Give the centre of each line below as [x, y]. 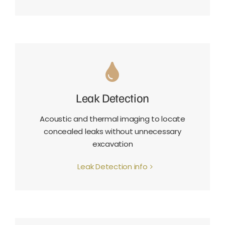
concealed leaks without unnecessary [113, 132]
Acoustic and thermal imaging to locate [113, 119]
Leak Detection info [113, 167]
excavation [113, 144]
